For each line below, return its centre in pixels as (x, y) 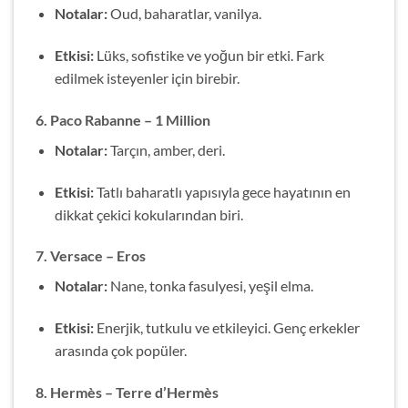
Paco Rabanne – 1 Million (130, 119)
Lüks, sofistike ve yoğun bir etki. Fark (209, 55)
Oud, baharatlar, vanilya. (184, 14)
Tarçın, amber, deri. (166, 149)
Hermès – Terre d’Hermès (134, 392)
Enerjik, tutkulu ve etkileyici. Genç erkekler (226, 328)
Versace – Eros (98, 256)
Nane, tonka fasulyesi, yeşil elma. (210, 286)
